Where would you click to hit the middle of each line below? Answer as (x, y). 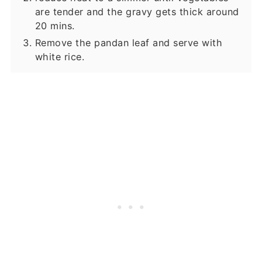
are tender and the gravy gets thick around (137, 12)
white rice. (60, 57)
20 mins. (55, 26)
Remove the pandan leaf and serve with (129, 43)
